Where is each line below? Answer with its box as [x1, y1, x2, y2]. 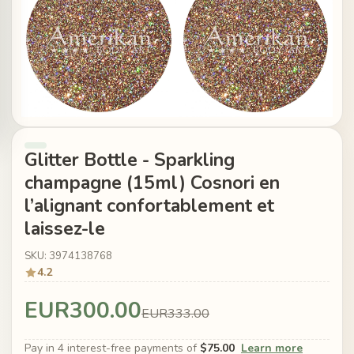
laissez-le [24, 217, 105, 241]
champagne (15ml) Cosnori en [24, 171, 280, 195]
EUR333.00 [141, 305, 209, 323]
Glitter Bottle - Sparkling [24, 148, 235, 172]
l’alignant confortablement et [24, 194, 274, 218]
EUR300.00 [24, 296, 141, 326]
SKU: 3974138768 [24, 249, 112, 264]
